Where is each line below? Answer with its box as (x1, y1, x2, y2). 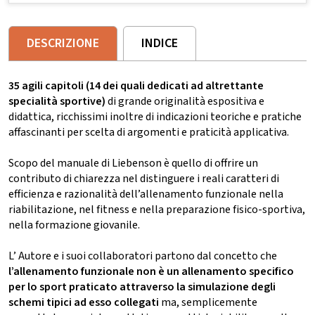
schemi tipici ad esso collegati (8, 294, 159, 310)
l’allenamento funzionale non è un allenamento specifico (8, 263, 294, 279)
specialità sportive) (8, 93, 105, 109)
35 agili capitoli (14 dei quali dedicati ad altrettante (8, 77, 264, 94)
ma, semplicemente (159, 294, 257, 310)
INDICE (141, 34, 178, 52)
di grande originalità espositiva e (105, 93, 264, 109)
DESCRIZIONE (27, 34, 99, 52)
